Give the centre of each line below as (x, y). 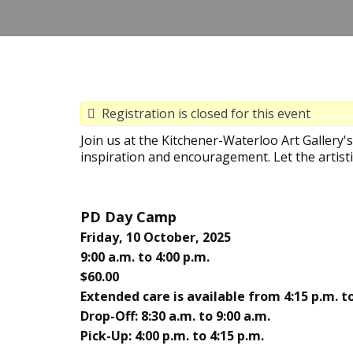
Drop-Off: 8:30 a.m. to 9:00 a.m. (175, 316)
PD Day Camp (128, 217)
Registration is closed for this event (203, 113)
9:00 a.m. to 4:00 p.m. (145, 257)
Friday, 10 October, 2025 (156, 237)
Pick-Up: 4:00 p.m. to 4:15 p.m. (172, 336)
